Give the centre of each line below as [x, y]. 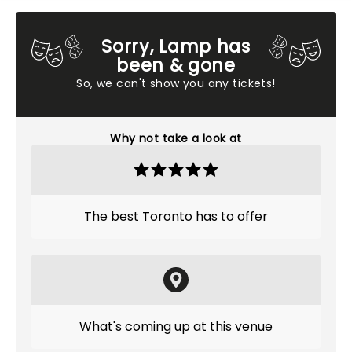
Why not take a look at [176, 138]
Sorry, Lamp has [176, 46]
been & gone [176, 65]
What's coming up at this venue [176, 326]
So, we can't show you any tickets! [176, 83]
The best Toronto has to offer [176, 216]
